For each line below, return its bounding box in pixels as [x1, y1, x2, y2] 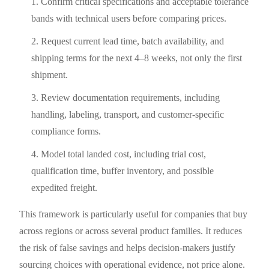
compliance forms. [31, 125, 101, 136]
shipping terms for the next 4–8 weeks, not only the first [31, 52, 243, 63]
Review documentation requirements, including [41, 92, 220, 103]
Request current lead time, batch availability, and [41, 35, 225, 46]
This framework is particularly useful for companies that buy [19, 208, 248, 219]
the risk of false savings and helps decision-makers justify [19, 242, 236, 253]
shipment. [31, 69, 68, 80]
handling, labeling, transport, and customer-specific [31, 109, 225, 119]
